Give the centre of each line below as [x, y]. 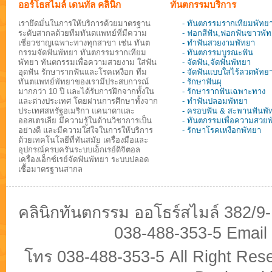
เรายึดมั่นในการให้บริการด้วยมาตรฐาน [84, 24]
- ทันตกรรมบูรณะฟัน [218, 53]
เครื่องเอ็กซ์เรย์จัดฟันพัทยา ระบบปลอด [83, 160]
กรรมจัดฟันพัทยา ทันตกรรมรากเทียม [82, 53]
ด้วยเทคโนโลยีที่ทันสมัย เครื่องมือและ [83, 140]
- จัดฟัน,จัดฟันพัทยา [216, 63]
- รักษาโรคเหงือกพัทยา [222, 131]
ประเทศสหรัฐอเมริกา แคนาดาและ [76, 111]
